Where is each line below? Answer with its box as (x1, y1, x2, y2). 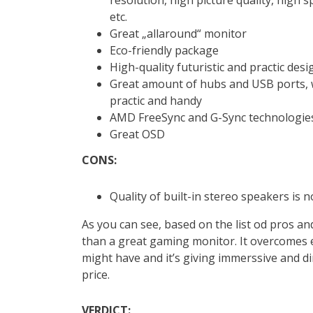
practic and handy (110, 92, 202, 108)
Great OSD (110, 126, 165, 142)
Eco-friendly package (110, 42, 219, 58)
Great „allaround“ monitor (110, 25, 247, 41)
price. (82, 266, 110, 282)
